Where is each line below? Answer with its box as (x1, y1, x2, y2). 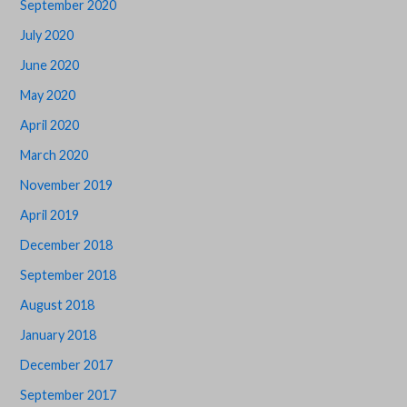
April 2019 (20, 207, 80, 223)
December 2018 (20, 237, 114, 253)
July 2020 (20, 27, 74, 44)
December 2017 (20, 357, 114, 373)
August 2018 (20, 297, 95, 313)
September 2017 (20, 387, 117, 403)
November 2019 (20, 177, 114, 194)
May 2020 (20, 87, 76, 104)
